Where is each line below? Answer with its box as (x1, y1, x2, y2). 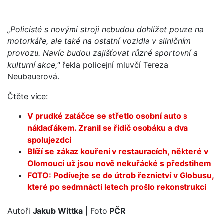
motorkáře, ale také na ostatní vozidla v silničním (7, 36, 191, 46)
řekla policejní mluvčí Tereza (60, 59, 168, 70)
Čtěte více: (7, 91, 48, 101)
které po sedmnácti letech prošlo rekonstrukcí (27, 182, 208, 192)
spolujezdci (27, 134, 73, 145)
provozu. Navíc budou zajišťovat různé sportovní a (7, 47, 198, 58)
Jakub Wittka (33, 205, 83, 216)
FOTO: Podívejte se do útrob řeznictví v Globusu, (27, 170, 214, 180)
